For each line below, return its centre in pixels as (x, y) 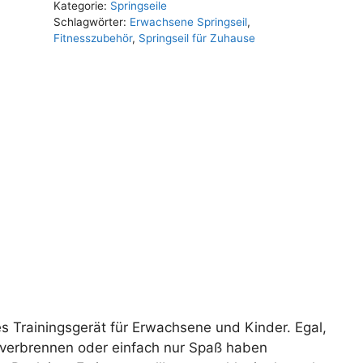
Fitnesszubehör (92, 38)
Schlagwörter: (91, 21)
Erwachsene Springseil (188, 21)
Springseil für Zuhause (196, 38)
